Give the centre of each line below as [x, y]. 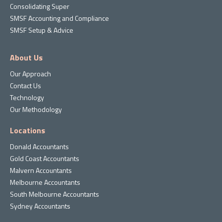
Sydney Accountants [40, 206]
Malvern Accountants [41, 170]
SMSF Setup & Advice [42, 30]
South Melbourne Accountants [55, 194]
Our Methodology [36, 110]
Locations [28, 131]
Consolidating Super [40, 6]
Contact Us [26, 86]
